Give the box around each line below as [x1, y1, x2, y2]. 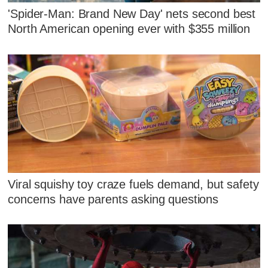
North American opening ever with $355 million [8, 22, 251, 36]
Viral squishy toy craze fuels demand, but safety [8, 177, 259, 191]
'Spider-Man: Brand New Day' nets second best [8, 7, 256, 21]
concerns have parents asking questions [8, 192, 219, 206]
